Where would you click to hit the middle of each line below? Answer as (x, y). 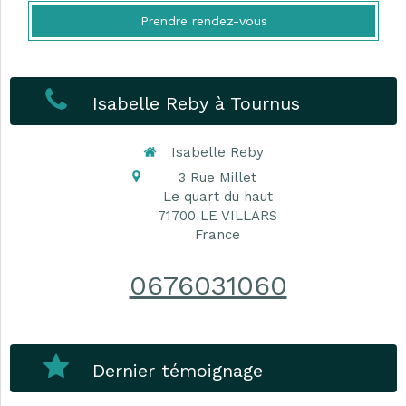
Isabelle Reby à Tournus (197, 103)
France (217, 234)
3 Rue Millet (217, 177)
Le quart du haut (217, 196)
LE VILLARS (239, 215)
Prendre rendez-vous (203, 21)
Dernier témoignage (178, 370)
